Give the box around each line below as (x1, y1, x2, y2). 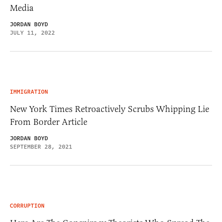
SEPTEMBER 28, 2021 (10, 143, 72, 152)
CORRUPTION (10, 202, 45, 211)
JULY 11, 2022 (10, 29, 55, 38)
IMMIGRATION (10, 88, 48, 97)
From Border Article (10, 116, 87, 128)
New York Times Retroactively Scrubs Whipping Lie (10, 104, 209, 115)
